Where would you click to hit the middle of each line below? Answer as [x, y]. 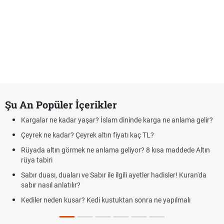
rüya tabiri [37, 160]
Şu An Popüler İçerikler [61, 104]
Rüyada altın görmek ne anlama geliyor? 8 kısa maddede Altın [115, 150]
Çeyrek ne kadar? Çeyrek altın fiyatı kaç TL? [87, 135]
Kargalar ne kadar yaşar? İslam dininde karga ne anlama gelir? [117, 120]
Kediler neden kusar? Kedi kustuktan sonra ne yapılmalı [106, 200]
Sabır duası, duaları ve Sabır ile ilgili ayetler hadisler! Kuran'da [114, 175]
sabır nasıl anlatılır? [51, 185]
